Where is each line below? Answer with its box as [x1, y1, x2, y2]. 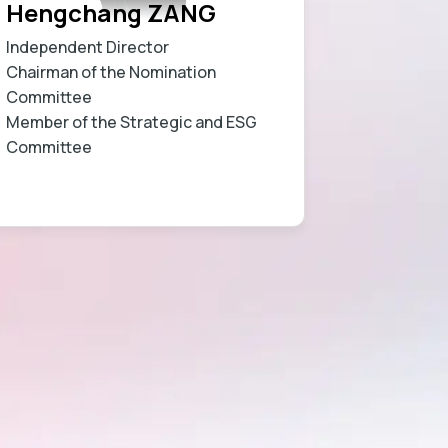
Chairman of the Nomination [6, 60, 217, 83]
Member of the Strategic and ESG [6, 110, 258, 133]
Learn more [177, 185, 269, 208]
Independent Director [6, 35, 170, 58]
